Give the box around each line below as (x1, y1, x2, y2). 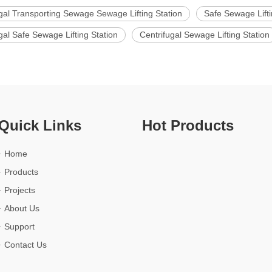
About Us (4, 203, 39, 213)
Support (4, 222, 35, 231)
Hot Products (141, 117, 234, 134)
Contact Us (4, 240, 47, 250)
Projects (4, 185, 35, 195)
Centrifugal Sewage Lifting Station (140, 30, 270, 39)
